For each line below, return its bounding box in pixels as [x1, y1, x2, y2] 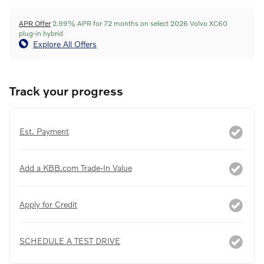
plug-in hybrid [19, 28, 63, 38]
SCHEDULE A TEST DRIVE [19, 235, 120, 246]
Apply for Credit [19, 199, 77, 209]
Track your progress [9, 82, 123, 98]
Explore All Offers [33, 38, 97, 49]
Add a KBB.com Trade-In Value [19, 162, 132, 173]
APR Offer [19, 18, 51, 28]
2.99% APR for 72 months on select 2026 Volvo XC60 [51, 18, 227, 28]
